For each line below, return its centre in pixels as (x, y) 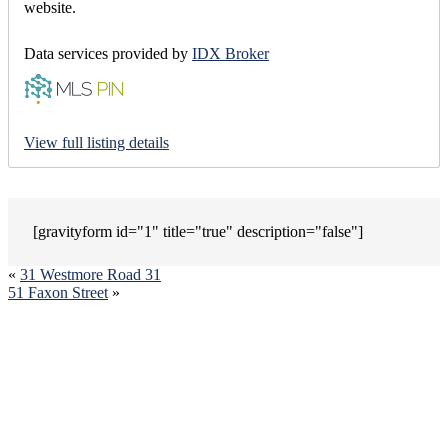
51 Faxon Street (58, 292)
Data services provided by (108, 53)
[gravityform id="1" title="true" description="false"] (198, 231)
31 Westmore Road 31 (90, 274)
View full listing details (96, 142)
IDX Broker (230, 53)
